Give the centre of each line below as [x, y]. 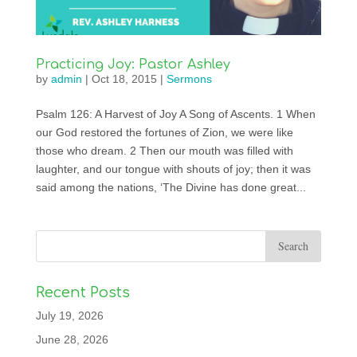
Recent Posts [82, 292]
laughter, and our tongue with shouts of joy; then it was [173, 169]
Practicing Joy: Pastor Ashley [133, 64]
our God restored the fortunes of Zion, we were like [164, 132]
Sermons [189, 78]
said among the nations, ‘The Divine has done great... [171, 187]
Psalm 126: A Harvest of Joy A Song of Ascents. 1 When [175, 114]
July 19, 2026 [69, 315]
